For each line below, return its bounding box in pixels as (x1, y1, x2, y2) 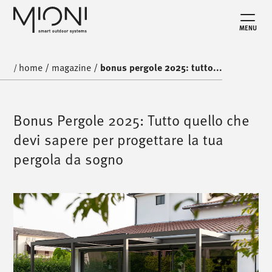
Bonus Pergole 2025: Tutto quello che (13, 109, 250, 131)
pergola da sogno (13, 148, 124, 169)
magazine (52, 60, 92, 75)
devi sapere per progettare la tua (13, 129, 224, 150)
